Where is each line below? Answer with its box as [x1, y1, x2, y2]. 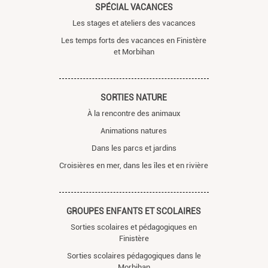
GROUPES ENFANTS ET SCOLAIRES [66, 206, 202, 216]
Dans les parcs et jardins [91, 143, 176, 153]
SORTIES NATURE [100, 92, 167, 102]
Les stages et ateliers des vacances [72, 18, 196, 28]
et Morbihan [113, 47, 154, 56]
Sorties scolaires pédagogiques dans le [66, 251, 201, 260]
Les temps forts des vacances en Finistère [61, 35, 207, 45]
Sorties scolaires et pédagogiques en [71, 222, 197, 232]
